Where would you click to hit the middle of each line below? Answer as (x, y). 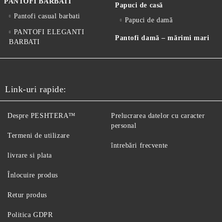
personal (124, 126)
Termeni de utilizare (39, 136)
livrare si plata (30, 155)
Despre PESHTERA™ (42, 116)
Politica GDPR (30, 215)
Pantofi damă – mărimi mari (162, 38)
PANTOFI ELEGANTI (49, 32)
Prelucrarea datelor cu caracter (158, 116)
